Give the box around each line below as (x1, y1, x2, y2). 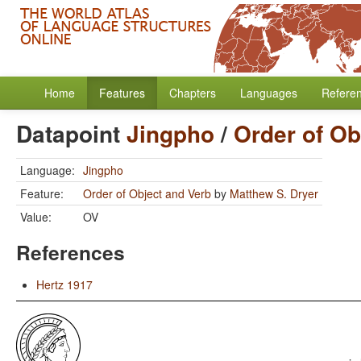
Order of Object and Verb (83, 185, 211, 201)
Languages (240, 85, 297, 101)
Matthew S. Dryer (230, 185, 318, 201)
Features (99, 85, 145, 101)
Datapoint (16, 117, 127, 150)
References (16, 238, 125, 267)
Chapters (169, 85, 216, 101)
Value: (20, 209, 52, 225)
